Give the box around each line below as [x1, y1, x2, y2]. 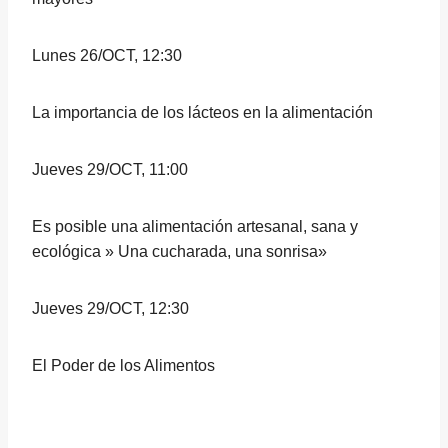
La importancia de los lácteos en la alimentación [32, 104, 373, 121]
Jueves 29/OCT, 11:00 [32, 161, 188, 178]
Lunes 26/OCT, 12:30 [32, 47, 182, 64]
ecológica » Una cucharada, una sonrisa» [32, 243, 327, 260]
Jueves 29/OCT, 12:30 [32, 300, 189, 317]
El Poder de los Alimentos [32, 357, 215, 374]
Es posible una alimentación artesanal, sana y [32, 218, 358, 235]
